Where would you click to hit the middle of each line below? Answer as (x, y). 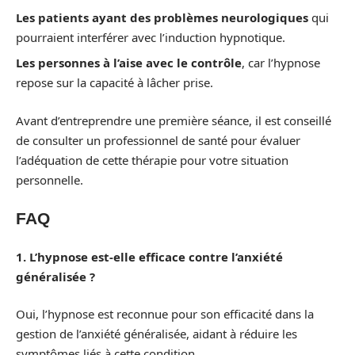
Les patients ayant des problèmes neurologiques (162, 17)
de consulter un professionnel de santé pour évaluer (158, 140)
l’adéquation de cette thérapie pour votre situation (152, 160)
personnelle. (50, 179)
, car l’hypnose (281, 63)
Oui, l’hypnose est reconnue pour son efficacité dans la (165, 314)
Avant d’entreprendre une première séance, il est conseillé (174, 120)
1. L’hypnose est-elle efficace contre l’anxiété (149, 256)
